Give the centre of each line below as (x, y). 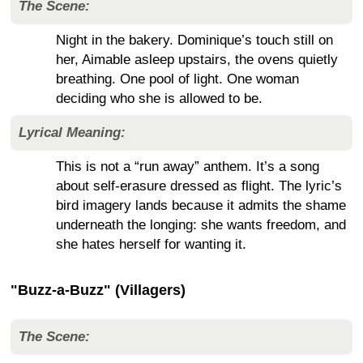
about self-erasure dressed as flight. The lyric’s (199, 186)
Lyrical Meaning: (72, 132)
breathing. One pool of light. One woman (177, 79)
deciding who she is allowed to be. (159, 98)
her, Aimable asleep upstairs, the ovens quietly (197, 59)
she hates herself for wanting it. (151, 244)
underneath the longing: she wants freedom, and (201, 224)
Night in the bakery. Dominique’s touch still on (194, 40)
